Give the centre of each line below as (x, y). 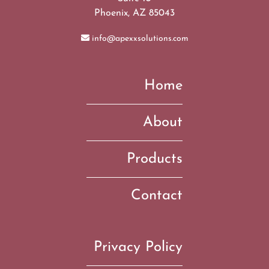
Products (155, 159)
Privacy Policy (138, 247)
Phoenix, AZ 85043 (134, 13)
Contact (157, 195)
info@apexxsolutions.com (140, 38)
